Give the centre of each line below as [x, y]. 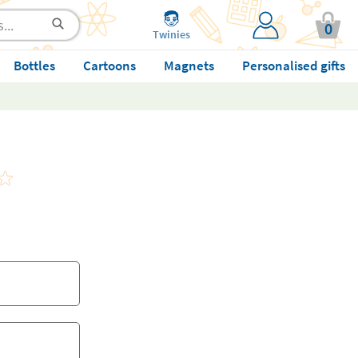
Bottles [34, 66]
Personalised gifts [293, 66]
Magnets [189, 66]
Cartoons [109, 66]
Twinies [171, 34]
